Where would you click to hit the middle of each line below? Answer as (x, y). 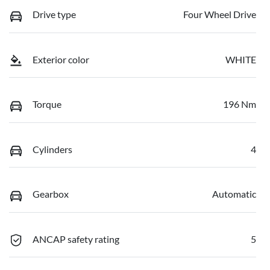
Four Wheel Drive (220, 14)
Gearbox (51, 194)
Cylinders (52, 149)
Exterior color (61, 59)
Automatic (234, 194)
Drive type (54, 14)
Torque (47, 104)
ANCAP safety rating (76, 239)
